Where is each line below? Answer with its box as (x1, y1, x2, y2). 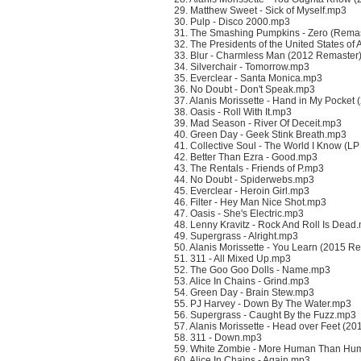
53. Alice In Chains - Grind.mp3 (174, 276, 309, 287)
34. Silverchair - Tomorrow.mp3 (174, 61, 309, 73)
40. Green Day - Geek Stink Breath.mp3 (174, 129, 346, 140)
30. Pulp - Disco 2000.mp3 (174, 16, 290, 27)
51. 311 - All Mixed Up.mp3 (174, 253, 291, 264)
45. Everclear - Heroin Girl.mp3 (174, 185, 309, 197)
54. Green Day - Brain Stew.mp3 (174, 287, 314, 298)
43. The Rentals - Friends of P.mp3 (174, 163, 324, 174)
